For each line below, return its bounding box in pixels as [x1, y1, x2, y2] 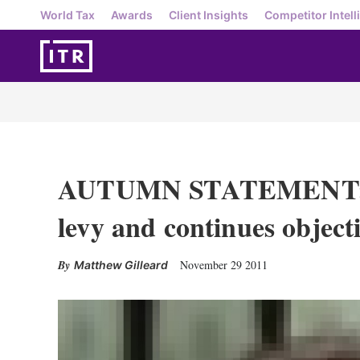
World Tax [40, 7, 95, 22]
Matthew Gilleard [74, 258, 168, 272]
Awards [111, 7, 153, 22]
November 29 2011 [180, 257, 268, 272]
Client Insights [169, 7, 248, 22]
